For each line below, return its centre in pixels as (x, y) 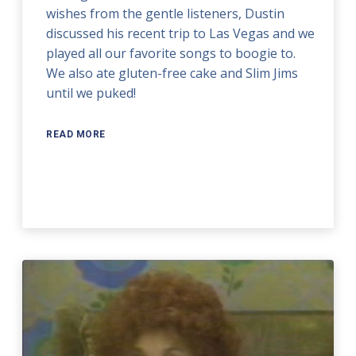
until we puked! (91, 93)
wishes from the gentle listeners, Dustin (166, 14)
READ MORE (76, 135)
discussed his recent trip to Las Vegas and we (181, 34)
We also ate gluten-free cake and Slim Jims (172, 74)
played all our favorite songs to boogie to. (171, 54)
